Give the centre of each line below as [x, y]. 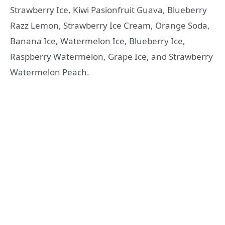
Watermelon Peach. [50, 72]
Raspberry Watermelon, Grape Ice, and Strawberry [111, 57]
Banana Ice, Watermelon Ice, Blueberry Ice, [98, 41]
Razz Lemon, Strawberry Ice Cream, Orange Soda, [110, 26]
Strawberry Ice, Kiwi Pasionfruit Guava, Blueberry [108, 10]
